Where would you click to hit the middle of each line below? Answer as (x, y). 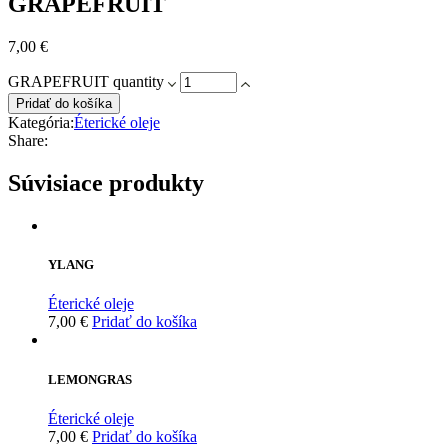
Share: (28, 141)
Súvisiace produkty (106, 183)
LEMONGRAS (90, 379)
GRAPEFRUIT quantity (86, 82)
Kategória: (41, 123)
